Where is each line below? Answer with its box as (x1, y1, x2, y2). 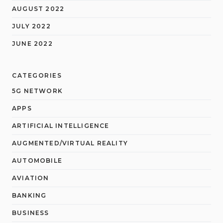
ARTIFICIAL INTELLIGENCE (12, 121, 110, 129)
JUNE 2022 (12, 39, 53, 47)
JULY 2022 (12, 22, 51, 30)
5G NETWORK (12, 87, 63, 95)
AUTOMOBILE (12, 156, 62, 164)
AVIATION (12, 174, 49, 182)
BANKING (12, 191, 47, 199)
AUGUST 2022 (12, 4, 65, 12)
